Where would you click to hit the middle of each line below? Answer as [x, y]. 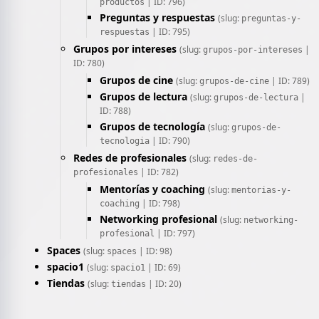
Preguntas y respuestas [157, 17]
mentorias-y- [261, 190]
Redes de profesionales [130, 158]
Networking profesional [158, 219]
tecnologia [125, 141]
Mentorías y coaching [152, 189]
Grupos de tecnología [152, 126]
